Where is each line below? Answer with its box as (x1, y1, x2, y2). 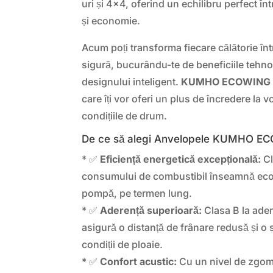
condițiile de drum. (82, 109, 168, 122)
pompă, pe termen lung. (82, 186, 193, 199)
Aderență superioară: (100, 204, 202, 216)
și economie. (82, 14, 141, 27)
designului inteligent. (82, 75, 182, 88)
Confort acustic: (100, 255, 177, 268)
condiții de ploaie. (82, 238, 163, 250)
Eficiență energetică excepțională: (100, 152, 261, 165)
